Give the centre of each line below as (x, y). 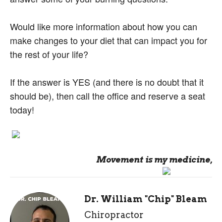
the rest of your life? (50, 54)
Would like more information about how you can (104, 26)
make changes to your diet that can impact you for (109, 40)
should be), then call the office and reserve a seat (108, 96)
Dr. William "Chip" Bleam (146, 199)
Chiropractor (114, 215)
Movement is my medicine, (154, 160)
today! (22, 110)
